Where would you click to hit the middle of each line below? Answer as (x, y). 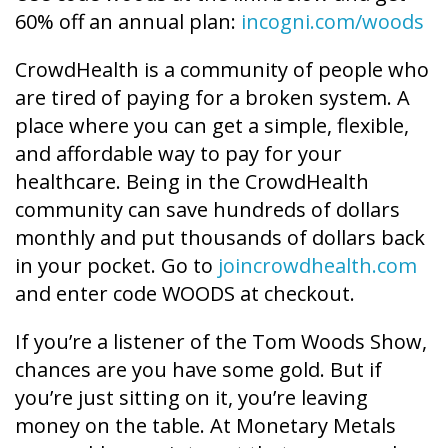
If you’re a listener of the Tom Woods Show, (221, 341)
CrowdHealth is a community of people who (222, 69)
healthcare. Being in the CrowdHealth (192, 181)
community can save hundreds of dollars (207, 209)
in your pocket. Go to (116, 265)
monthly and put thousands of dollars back (220, 237)
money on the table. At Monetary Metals (205, 425)
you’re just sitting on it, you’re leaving (191, 397)
